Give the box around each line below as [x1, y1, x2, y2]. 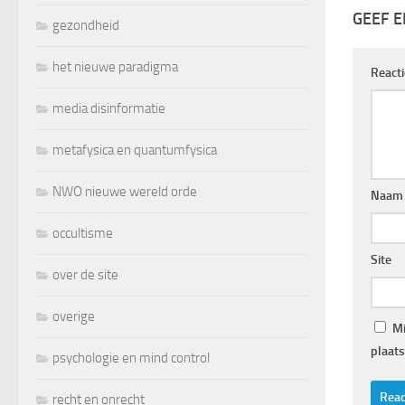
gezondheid [52, 16, 119, 33]
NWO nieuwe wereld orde [52, 183, 197, 200]
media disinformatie [52, 99, 165, 117]
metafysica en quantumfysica [52, 141, 217, 158]
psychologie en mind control [52, 349, 210, 366]
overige [52, 307, 95, 325]
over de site [52, 266, 118, 283]
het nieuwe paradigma [52, 58, 178, 75]
